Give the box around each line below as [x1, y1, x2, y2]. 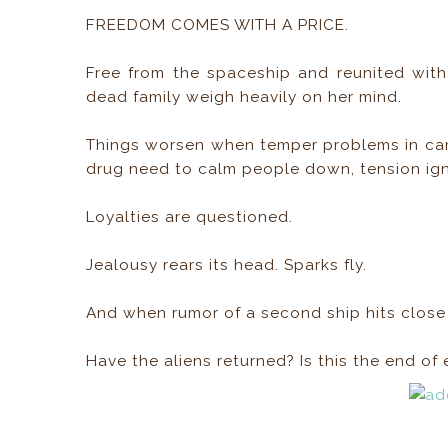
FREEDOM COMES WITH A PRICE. [86, 16, 350, 34]
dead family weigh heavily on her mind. [86, 88, 403, 106]
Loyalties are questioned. [86, 208, 294, 226]
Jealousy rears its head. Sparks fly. [86, 256, 368, 274]
